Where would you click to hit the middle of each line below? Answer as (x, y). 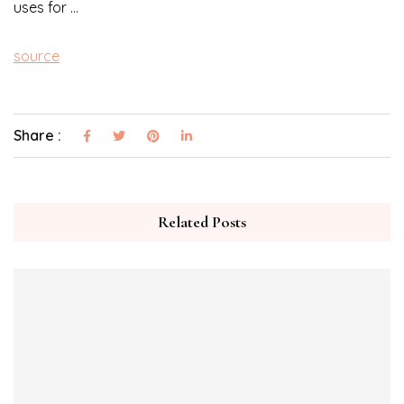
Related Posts (202, 222)
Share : (39, 136)
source (37, 56)
